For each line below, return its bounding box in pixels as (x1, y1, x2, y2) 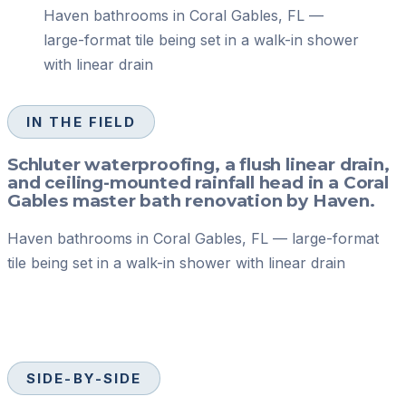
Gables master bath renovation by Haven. (7, 189, 375, 211)
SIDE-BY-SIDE (26, 370, 142, 388)
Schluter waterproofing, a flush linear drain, (7, 153, 390, 175)
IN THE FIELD (26, 112, 137, 130)
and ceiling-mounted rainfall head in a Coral (7, 171, 389, 193)
